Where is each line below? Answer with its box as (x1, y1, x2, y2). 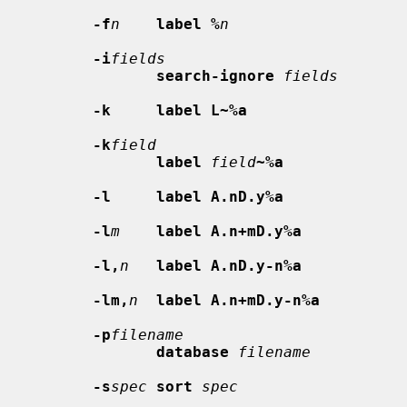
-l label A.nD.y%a (93, 187, 283, 205)
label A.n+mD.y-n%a (156, 291, 320, 309)
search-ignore (156, 66, 274, 84)
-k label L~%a (93, 101, 247, 119)
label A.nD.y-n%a (156, 256, 302, 274)
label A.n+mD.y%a (156, 222, 302, 240)
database (156, 342, 229, 361)
